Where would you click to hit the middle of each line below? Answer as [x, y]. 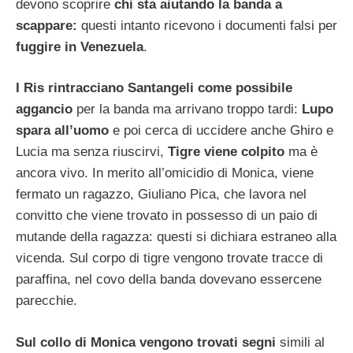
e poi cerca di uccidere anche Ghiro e [221, 131]
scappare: [48, 25]
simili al [300, 342]
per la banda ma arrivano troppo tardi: [187, 110]
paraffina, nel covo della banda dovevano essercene [169, 280]
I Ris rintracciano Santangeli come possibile [154, 88]
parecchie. [46, 301]
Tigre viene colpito [226, 152]
